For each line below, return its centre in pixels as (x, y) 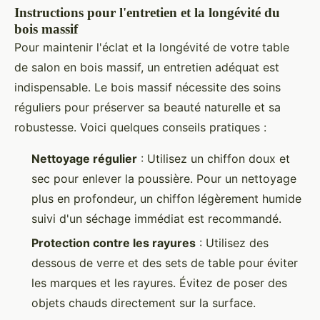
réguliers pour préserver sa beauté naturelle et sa (147, 107)
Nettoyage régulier (84, 158)
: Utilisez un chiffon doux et (214, 158)
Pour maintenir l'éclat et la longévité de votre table (152, 47)
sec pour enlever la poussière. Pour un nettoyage (164, 178)
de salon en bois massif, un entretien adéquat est (147, 67)
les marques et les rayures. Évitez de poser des (159, 283)
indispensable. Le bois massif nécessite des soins (147, 87)
